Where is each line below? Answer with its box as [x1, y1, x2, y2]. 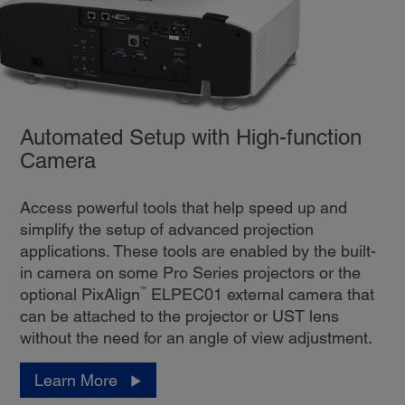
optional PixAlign [19, 285, 140, 305]
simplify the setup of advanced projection [19, 220, 314, 240]
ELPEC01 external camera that [146, 285, 374, 305]
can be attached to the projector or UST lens [19, 306, 339, 326]
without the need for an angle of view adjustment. [19, 328, 372, 348]
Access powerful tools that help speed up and [19, 198, 347, 218]
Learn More [33, 371, 118, 391]
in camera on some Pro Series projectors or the [19, 263, 361, 283]
